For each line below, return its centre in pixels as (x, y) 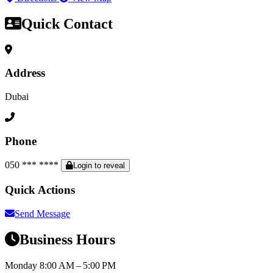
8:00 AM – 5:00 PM (78, 265)
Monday (22, 265)
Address (25, 73)
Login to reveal (99, 166)
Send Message (42, 213)
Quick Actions (40, 190)
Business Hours (67, 239)
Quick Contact (67, 23)
